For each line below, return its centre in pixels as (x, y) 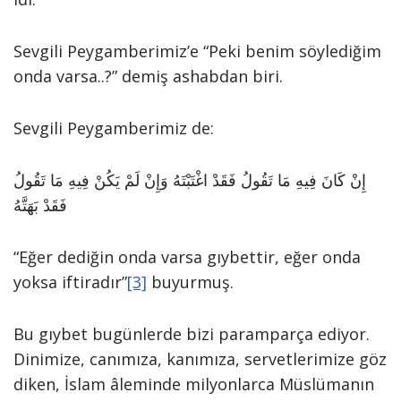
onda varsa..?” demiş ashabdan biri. (148, 76)
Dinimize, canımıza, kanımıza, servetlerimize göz (200, 359)
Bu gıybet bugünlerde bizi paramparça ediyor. (192, 334)
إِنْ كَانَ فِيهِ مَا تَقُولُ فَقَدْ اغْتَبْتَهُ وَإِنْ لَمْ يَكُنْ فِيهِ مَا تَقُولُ (190, 180)
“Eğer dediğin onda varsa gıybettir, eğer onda (187, 257)
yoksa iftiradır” (70, 282)
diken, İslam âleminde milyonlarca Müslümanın (194, 384)
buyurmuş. (190, 282)
